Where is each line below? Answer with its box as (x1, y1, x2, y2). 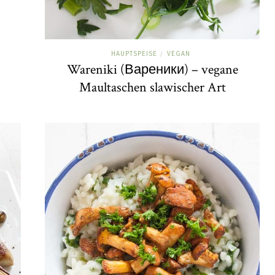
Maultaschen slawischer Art (79, 78, 226, 96)
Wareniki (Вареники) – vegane (66, 60, 238, 79)
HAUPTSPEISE (111, 48, 157, 58)
